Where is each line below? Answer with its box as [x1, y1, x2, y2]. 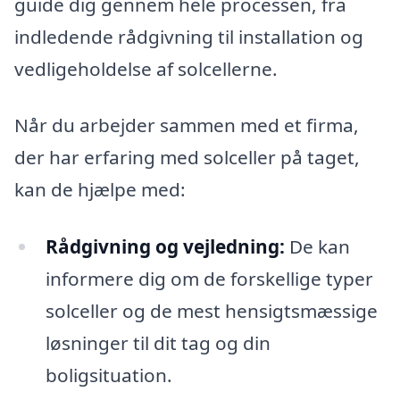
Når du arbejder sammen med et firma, [14, 112, 359, 138]
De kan [284, 234, 350, 260]
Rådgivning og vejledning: [45, 234, 285, 260]
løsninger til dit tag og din [45, 330, 271, 356]
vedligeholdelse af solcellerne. [14, 55, 278, 81]
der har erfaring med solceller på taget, [14, 145, 360, 171]
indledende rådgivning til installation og [14, 23, 363, 49]
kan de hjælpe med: [14, 177, 186, 203]
